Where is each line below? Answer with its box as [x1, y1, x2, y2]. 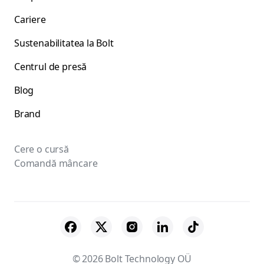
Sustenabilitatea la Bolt [14, 37, 114, 49]
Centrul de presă [14, 60, 87, 73]
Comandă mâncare [14, 157, 98, 170]
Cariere [14, 13, 46, 26]
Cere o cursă [14, 143, 69, 156]
